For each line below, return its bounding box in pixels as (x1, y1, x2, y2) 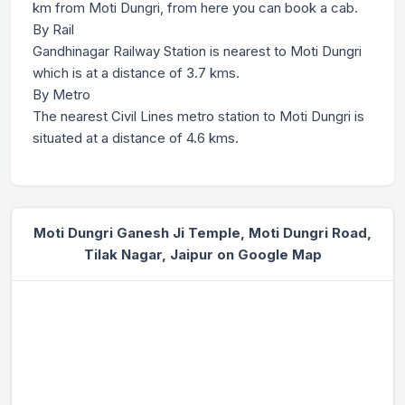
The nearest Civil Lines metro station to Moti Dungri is (33, 108, 364, 126)
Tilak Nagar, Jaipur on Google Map (83, 246, 322, 264)
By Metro (33, 86, 90, 104)
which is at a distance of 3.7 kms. (33, 64, 240, 82)
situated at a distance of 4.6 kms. (33, 129, 239, 147)
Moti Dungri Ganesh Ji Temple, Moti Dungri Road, (33, 224, 372, 242)
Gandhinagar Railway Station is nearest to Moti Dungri (33, 42, 362, 61)
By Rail (33, 21, 74, 39)
